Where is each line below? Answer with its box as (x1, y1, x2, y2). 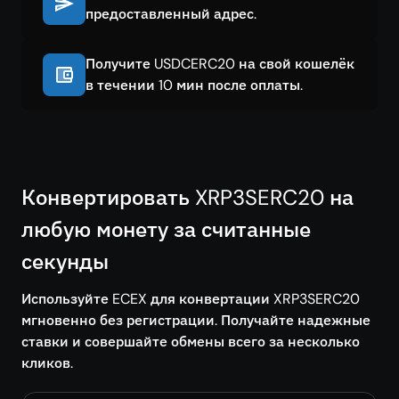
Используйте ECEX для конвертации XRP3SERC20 (21, 289, 360, 308)
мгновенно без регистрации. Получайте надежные (21, 311, 370, 330)
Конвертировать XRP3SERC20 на (21, 183, 354, 211)
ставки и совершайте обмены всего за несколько (21, 332, 360, 351)
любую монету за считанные (21, 216, 311, 243)
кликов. (21, 354, 73, 372)
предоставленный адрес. (85, 4, 256, 23)
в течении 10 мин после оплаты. (85, 76, 303, 94)
